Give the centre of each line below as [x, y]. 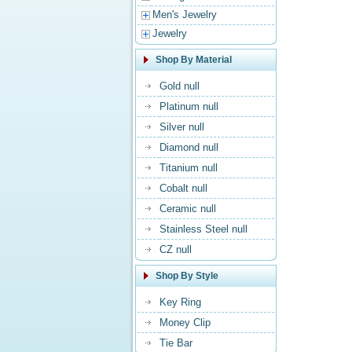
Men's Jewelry [185, 15]
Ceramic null [188, 209]
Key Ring [180, 302]
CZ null [176, 249]
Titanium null [189, 168]
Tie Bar [176, 343]
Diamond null [189, 147]
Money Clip [185, 323]
